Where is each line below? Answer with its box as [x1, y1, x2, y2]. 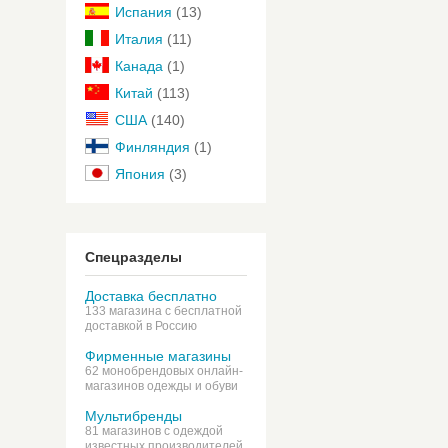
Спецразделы [85, 249, 182, 265]
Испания [115, 4, 172, 20]
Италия [115, 31, 163, 47]
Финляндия [115, 139, 190, 155]
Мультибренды [85, 408, 182, 424]
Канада [115, 58, 163, 74]
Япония [115, 166, 165, 182]
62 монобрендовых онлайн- [85, 364, 243, 378]
